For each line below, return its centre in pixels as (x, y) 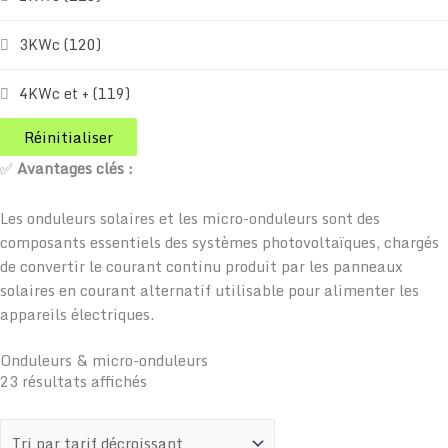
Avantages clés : (75, 168)
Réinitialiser (68, 137)
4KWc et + (56, 94)
